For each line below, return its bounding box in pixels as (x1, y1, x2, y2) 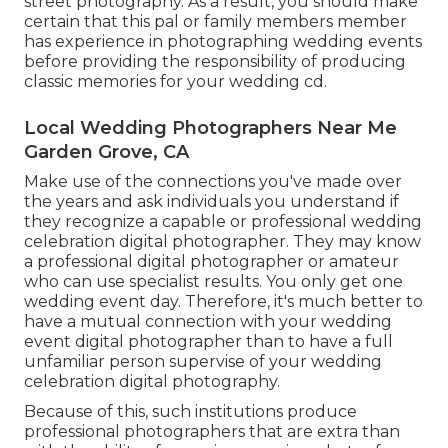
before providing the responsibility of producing (24, 51, 406, 71)
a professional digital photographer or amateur (24, 251, 399, 271)
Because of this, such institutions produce (24, 401, 357, 421)
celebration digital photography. (24, 371, 280, 391)
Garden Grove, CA (24, 140, 189, 163)
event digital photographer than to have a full (24, 331, 393, 351)
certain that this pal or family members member (24, 11, 407, 31)
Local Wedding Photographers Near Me (24, 116, 397, 139)
